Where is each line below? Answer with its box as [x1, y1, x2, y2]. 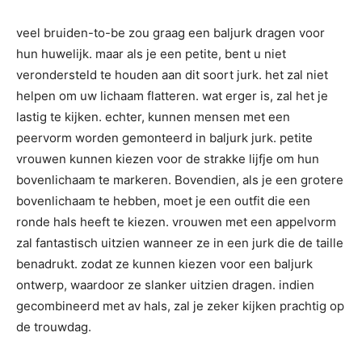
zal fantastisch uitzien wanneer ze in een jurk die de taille [16, 235, 343, 250]
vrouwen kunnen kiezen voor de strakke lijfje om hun [16, 151, 319, 166]
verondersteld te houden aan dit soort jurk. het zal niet [16, 67, 328, 82]
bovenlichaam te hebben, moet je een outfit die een [16, 193, 310, 208]
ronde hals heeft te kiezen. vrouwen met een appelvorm [16, 214, 336, 229]
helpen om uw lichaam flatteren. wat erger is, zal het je [16, 88, 328, 103]
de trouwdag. [16, 319, 91, 335]
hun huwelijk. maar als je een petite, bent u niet [16, 46, 286, 61]
